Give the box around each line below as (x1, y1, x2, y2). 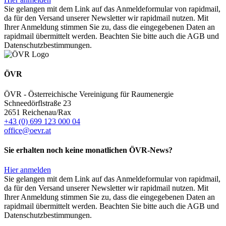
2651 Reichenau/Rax (4, 107, 71, 117)
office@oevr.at (4, 126, 51, 135)
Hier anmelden (4, 165, 51, 175)
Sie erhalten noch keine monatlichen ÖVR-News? (4, 145, 173, 154)
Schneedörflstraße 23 (4, 98, 71, 107)
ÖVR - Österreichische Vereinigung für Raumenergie (4, 89, 174, 98)
